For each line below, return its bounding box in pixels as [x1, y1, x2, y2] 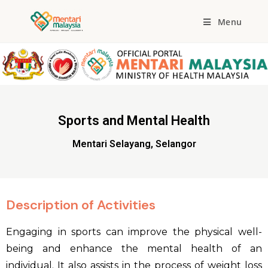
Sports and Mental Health [58, 112, 210, 128]
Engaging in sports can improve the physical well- [6, 226, 262, 238]
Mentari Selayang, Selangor [72, 138, 196, 150]
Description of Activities [6, 196, 156, 214]
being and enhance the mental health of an [6, 243, 262, 255]
